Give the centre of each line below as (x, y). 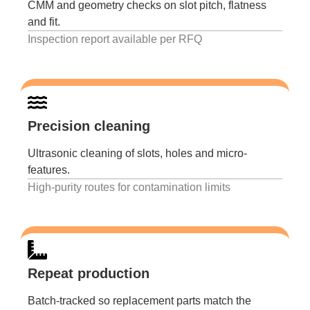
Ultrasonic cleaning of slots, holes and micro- (137, 153)
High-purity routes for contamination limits (129, 187)
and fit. (44, 22)
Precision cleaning (89, 126)
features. (49, 170)
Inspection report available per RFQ (115, 39)
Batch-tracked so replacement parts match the (139, 301)
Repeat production (89, 274)
